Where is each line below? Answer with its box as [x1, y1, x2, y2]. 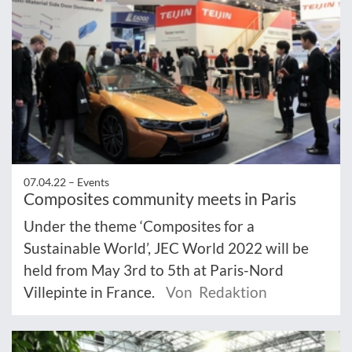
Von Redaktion [166, 283, 267, 302]
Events [77, 175, 109, 189]
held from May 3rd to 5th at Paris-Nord [24, 261, 284, 280]
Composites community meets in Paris [24, 189, 296, 209]
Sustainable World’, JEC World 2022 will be [24, 239, 309, 258]
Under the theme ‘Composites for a [24, 217, 255, 236]
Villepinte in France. [24, 283, 158, 302]
